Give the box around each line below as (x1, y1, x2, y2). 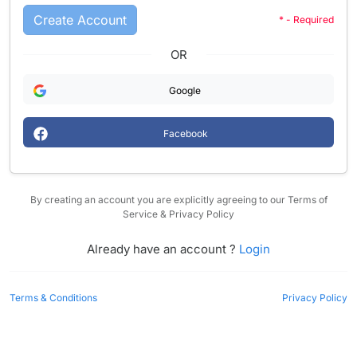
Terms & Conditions (10, 292, 97, 304)
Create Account (33, 12, 127, 28)
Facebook (163, 127, 208, 139)
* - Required (279, 14, 334, 25)
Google (169, 84, 201, 96)
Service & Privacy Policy (123, 208, 234, 220)
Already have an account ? (87, 241, 236, 257)
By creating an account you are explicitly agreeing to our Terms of (29, 194, 328, 206)
